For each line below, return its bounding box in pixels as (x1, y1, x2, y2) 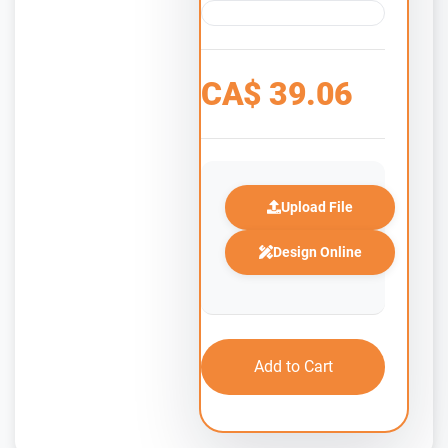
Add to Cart (253, 356, 333, 376)
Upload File (281, 198, 353, 215)
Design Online (272, 243, 362, 260)
